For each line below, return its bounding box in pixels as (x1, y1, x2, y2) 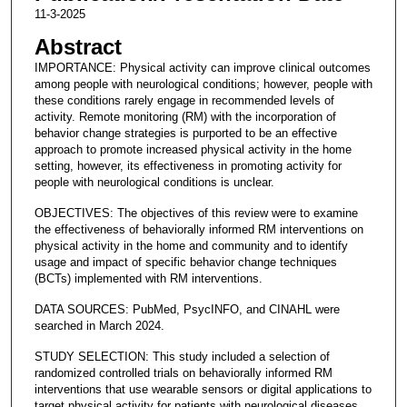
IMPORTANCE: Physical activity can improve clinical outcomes (34, 60, 371, 74)
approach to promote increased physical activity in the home (34, 142, 352, 156)
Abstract (34, 34, 122, 59)
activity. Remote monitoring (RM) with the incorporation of (34, 109, 336, 124)
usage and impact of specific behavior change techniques (34, 254, 337, 269)
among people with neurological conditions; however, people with (34, 76, 372, 91)
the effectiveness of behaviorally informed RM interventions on (34, 222, 363, 236)
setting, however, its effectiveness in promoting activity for (34, 158, 342, 173)
